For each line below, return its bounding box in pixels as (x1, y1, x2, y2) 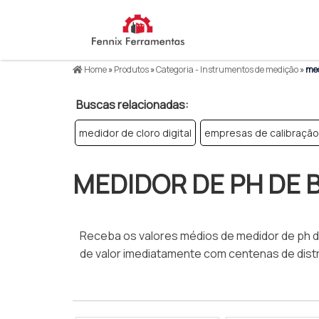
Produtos (113, 63, 150, 75)
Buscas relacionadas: (76, 97, 189, 113)
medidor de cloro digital (79, 126, 192, 140)
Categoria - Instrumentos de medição (155, 63, 300, 75)
